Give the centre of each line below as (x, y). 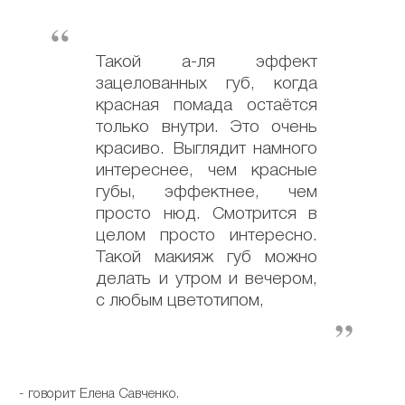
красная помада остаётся (207, 105)
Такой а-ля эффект (207, 62)
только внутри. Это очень (207, 127)
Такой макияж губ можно (207, 257)
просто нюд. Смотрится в (207, 214)
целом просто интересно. (207, 235)
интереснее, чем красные (207, 170)
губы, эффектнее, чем (207, 192)
